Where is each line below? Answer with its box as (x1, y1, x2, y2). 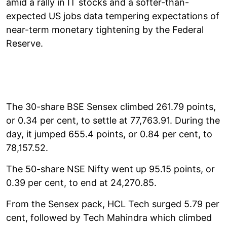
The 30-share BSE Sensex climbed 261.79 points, (6, 101, 216, 112)
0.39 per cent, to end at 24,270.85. (6, 177, 157, 188)
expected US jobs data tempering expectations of (6, 10, 219, 21)
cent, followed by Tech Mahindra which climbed (6, 212, 212, 223)
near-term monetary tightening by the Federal (6, 24, 204, 35)
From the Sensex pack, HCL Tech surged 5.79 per (6, 198, 219, 209)
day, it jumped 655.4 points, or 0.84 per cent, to (6, 128, 212, 139)
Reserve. (6, 37, 43, 49)
